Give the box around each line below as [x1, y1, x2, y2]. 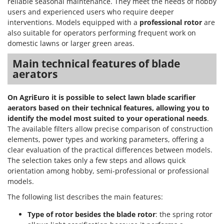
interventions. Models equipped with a [7, 17, 139, 27]
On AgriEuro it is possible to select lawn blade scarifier [7, 92, 195, 102]
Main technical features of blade [12, 56, 180, 71]
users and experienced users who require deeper [7, 7, 174, 17]
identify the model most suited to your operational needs [7, 113, 207, 123]
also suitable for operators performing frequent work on [7, 28, 196, 38]
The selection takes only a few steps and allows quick [7, 155, 185, 165]
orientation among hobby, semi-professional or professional [7, 166, 209, 176]
